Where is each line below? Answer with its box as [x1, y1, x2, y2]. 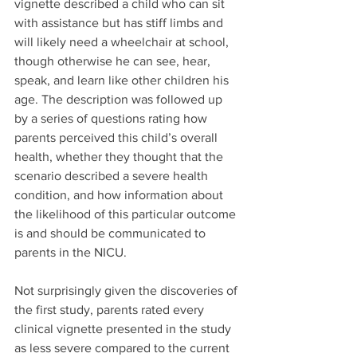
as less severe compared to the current [14, 341, 233, 355]
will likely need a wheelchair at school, [14, 35, 232, 49]
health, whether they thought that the [14, 150, 226, 163]
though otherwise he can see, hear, [14, 54, 214, 68]
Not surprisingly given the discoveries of [14, 284, 241, 297]
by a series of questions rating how [14, 112, 210, 125]
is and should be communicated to [14, 226, 209, 240]
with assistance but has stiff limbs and [14, 16, 226, 29]
